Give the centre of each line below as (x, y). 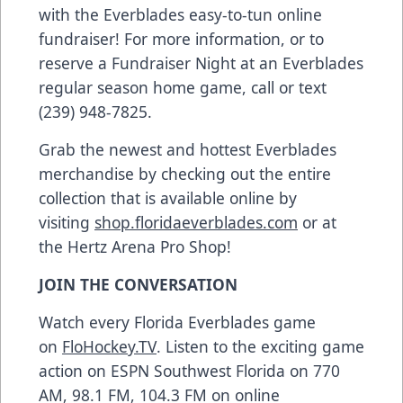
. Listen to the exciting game (260, 347)
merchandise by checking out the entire (185, 174)
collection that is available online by (168, 198)
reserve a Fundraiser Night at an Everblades (201, 63)
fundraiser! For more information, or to (181, 39)
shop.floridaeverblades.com (196, 223)
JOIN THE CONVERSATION (138, 285)
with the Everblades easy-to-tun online (180, 15)
